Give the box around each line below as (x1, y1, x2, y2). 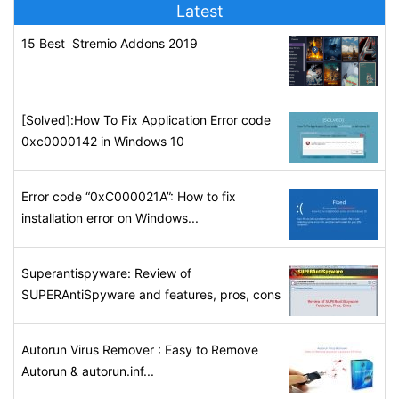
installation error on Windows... (21, 210, 199, 226)
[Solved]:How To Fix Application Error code (21, 112, 271, 128)
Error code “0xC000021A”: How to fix (21, 189, 236, 205)
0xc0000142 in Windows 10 (21, 134, 184, 150)
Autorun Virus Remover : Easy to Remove (21, 342, 258, 358)
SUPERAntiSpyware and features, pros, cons (21, 287, 281, 303)
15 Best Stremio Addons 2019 (21, 36, 198, 52)
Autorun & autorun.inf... (21, 363, 154, 379)
